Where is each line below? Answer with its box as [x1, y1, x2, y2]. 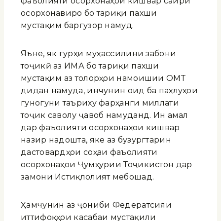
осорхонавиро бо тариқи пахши [21, 8, 157, 18]
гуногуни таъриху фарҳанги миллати [21, 98, 179, 108]
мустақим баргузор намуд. [21, 20, 134, 30]
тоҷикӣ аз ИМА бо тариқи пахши [21, 61, 159, 71]
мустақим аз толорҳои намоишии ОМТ [21, 73, 185, 83]
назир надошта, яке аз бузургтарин [21, 135, 171, 145]
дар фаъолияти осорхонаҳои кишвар [21, 122, 180, 132]
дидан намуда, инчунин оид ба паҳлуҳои [21, 85, 198, 95]
